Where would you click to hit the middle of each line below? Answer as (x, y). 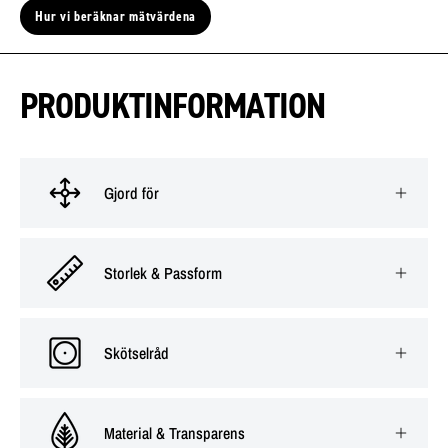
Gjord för (131, 192)
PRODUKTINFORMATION (173, 105)
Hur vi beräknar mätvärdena (115, 16)
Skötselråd (136, 352)
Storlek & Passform (163, 272)
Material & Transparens (174, 432)
